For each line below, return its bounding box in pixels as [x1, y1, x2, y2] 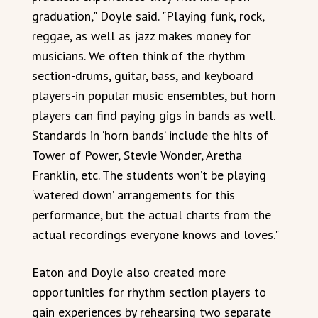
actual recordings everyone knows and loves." [32, 226, 279, 243]
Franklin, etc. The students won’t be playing [32, 167, 266, 183]
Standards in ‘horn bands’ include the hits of [32, 127, 268, 143]
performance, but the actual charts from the [32, 207, 271, 223]
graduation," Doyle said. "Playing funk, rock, [32, 8, 264, 24]
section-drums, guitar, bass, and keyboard [32, 67, 253, 84]
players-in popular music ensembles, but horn [32, 87, 275, 104]
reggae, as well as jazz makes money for [32, 28, 251, 44]
